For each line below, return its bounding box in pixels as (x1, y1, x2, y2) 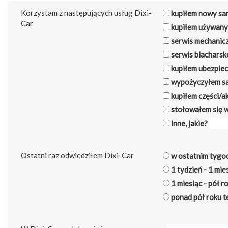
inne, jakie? (169, 119, 208, 128)
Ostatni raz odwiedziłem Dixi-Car (21, 151, 134, 160)
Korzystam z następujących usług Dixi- (21, 8, 152, 18)
